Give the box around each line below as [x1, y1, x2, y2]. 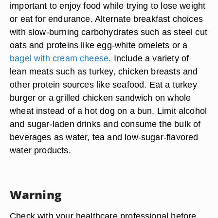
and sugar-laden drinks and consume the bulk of [10, 119, 201, 129]
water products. [10, 145, 71, 155]
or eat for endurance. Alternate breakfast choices [10, 14, 203, 24]
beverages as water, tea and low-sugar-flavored [10, 132, 199, 142]
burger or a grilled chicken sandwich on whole [10, 92, 191, 103]
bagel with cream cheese [10, 53, 109, 63]
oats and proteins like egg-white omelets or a [10, 40, 188, 50]
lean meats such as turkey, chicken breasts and [10, 66, 198, 76]
